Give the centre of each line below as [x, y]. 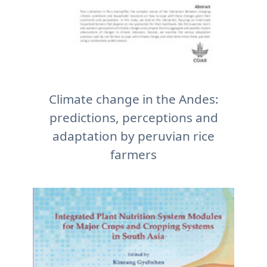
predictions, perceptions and [133, 117]
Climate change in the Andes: [133, 99]
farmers [133, 154]
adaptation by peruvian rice [133, 136]
